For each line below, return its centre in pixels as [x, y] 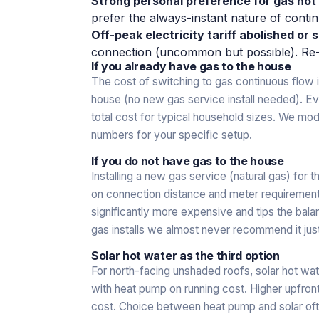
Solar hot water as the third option [185, 255]
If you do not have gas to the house [188, 161]
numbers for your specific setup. [172, 135]
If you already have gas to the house [191, 66]
